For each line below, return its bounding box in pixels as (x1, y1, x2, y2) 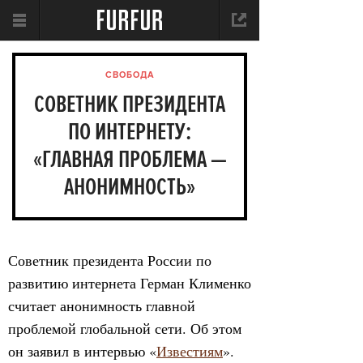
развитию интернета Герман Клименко (8, 273, 251, 293)
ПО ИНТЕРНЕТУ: (68, 117, 191, 147)
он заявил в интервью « (8, 341, 156, 361)
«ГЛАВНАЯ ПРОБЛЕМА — (32, 145, 227, 174)
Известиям (156, 341, 223, 361)
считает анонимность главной (8, 296, 195, 315)
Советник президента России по (8, 250, 211, 270)
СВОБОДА (105, 70, 155, 81)
